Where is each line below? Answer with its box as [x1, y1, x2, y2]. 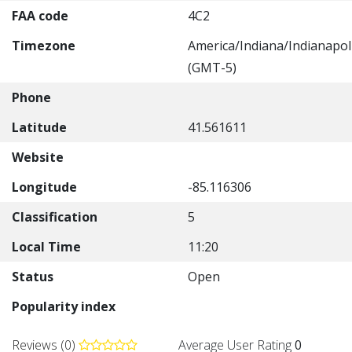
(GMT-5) [188, 59, 236, 76]
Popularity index [12, 298, 115, 315]
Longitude [12, 178, 77, 196]
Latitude [12, 119, 67, 136]
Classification [12, 208, 97, 225]
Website [12, 148, 64, 166]
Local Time [12, 238, 81, 255]
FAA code [12, 7, 68, 24]
